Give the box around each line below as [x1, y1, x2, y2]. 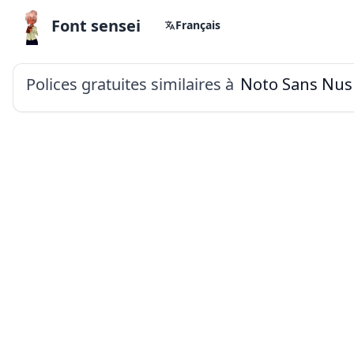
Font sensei [51, 15, 141, 36]
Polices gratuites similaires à [26, 73, 234, 95]
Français [175, 17, 220, 32]
